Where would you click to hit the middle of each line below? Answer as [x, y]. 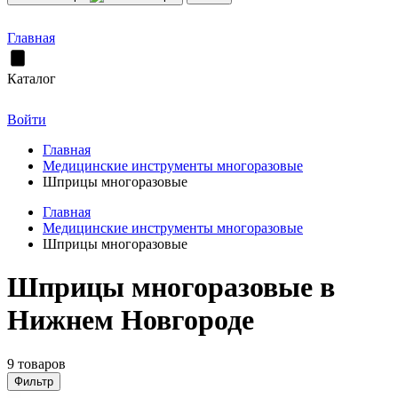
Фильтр [34, 381]
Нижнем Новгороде [131, 320]
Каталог [32, 79]
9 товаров [36, 363]
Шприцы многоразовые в [171, 287]
